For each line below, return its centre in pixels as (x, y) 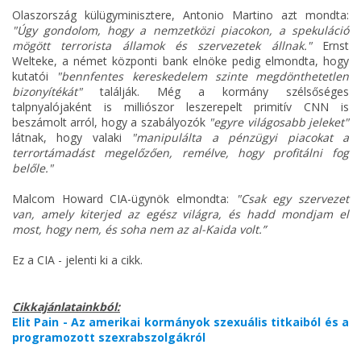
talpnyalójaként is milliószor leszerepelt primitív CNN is (180, 107)
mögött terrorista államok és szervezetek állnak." (162, 46)
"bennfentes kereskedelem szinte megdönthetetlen (203, 77)
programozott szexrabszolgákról (109, 338)
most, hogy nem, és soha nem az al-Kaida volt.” (139, 230)
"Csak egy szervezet (293, 199)
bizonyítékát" (47, 92)
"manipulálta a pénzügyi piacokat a (241, 138)
